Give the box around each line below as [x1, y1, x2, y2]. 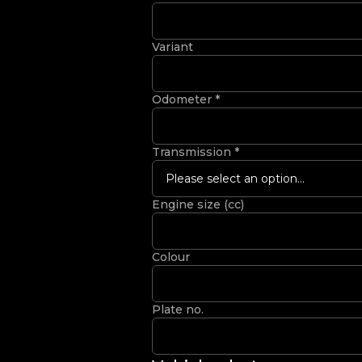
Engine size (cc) [152, 197, 244, 212]
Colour [152, 250, 190, 264]
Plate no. [152, 302, 204, 317]
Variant [152, 40, 193, 54]
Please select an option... [166, 171, 305, 186]
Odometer [152, 92, 215, 107]
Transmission [152, 145, 234, 159]
